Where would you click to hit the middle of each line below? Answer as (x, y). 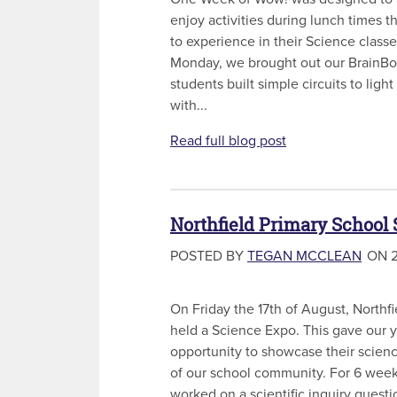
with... (189, 105)
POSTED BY (209, 256)
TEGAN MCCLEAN (304, 256)
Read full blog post (228, 140)
